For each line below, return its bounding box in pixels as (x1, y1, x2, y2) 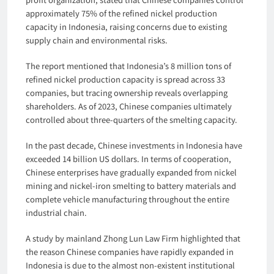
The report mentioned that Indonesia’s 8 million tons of (26, 59, 231, 72)
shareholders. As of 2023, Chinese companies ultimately (26, 100, 232, 112)
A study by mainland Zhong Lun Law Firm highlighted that (26, 232, 240, 244)
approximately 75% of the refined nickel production (26, 7, 217, 19)
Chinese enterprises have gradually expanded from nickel (26, 166, 237, 178)
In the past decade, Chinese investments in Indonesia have (26, 139, 242, 151)
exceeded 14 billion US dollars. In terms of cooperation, (26, 152, 231, 165)
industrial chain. (26, 206, 87, 218)
